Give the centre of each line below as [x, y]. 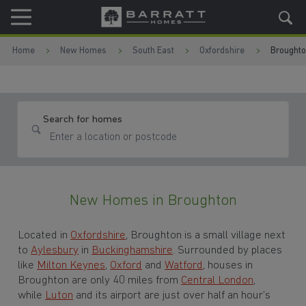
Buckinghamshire [133, 250]
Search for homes [83, 120]
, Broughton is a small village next [206, 235]
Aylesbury [55, 250]
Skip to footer [75, 50]
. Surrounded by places [228, 250]
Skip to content [74, 18]
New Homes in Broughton [153, 201]
